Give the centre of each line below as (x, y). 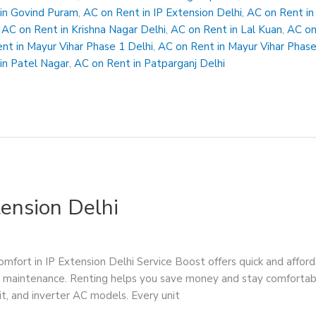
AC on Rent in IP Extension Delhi (163, 13)
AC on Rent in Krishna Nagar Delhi (84, 30)
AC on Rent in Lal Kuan (227, 30)
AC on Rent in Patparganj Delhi (150, 64)
